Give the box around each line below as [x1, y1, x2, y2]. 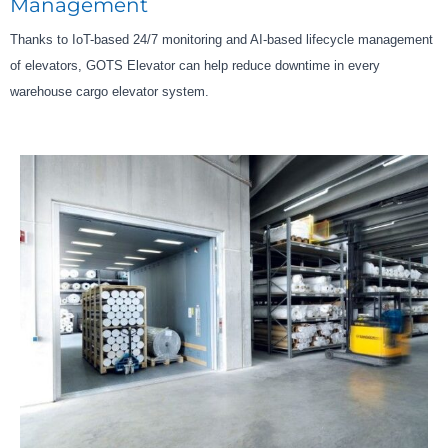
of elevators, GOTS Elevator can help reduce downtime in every [10, 58, 380, 74]
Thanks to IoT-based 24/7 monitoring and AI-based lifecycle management [10, 32, 433, 48]
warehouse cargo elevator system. [10, 84, 209, 100]
